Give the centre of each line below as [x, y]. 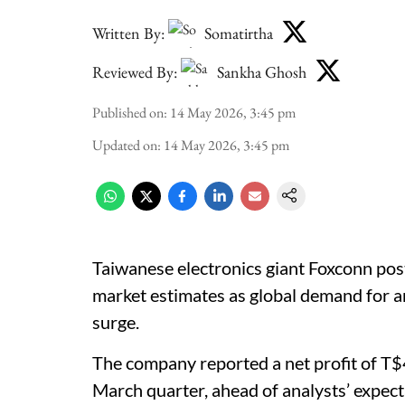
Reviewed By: [135, 71]
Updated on [125, 145]
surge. [116, 322]
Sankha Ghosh [262, 71]
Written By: [128, 33]
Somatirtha [239, 33]
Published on [128, 113]
